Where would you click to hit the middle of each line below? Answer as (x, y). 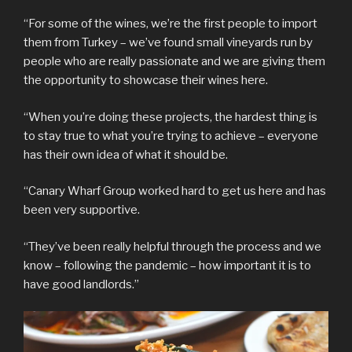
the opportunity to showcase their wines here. (146, 81)
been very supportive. (82, 210)
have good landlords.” (81, 284)
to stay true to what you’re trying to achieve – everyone (171, 136)
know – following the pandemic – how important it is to (167, 265)
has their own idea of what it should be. (126, 154)
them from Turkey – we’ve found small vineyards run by (168, 43)
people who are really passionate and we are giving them (174, 62)
